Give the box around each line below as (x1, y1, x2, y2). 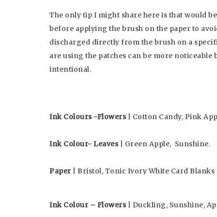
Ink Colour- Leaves (49, 139, 118, 148)
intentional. (49, 65, 91, 74)
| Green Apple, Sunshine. (118, 139, 210, 148)
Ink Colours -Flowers (49, 112, 126, 121)
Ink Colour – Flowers (49, 201, 128, 209)
